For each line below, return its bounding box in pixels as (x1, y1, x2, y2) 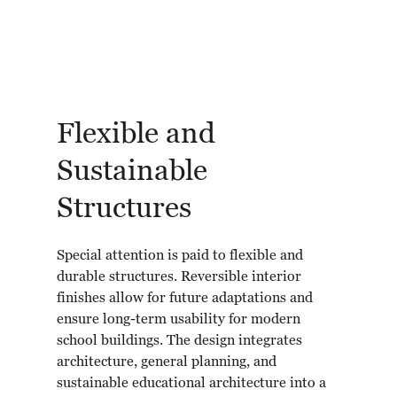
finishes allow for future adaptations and (57, 292, 313, 307)
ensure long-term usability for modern (57, 313, 300, 328)
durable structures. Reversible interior (57, 270, 301, 285)
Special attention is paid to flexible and (57, 249, 303, 264)
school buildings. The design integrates (57, 334, 302, 349)
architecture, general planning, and (57, 355, 276, 370)
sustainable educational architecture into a (57, 377, 326, 392)
